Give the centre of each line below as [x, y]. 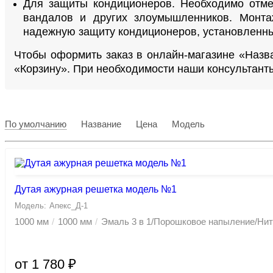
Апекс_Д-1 [69, 206]
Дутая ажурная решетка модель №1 [96, 190]
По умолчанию [36, 124]
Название [102, 124]
